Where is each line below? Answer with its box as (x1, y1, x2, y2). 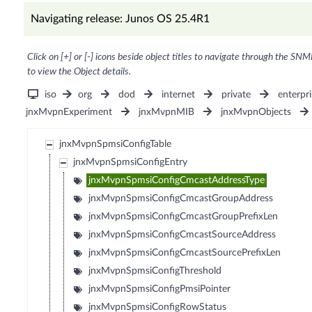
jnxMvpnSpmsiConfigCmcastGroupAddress (88, 194, 274, 204)
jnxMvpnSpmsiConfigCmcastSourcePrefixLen (88, 248, 281, 258)
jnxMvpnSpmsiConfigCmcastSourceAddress (88, 230, 276, 240)
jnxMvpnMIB (138, 107, 194, 118)
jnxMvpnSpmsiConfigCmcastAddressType (88, 175, 265, 186)
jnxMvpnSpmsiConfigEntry (73, 157, 188, 168)
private (221, 90, 251, 100)
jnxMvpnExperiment (25, 107, 112, 118)
